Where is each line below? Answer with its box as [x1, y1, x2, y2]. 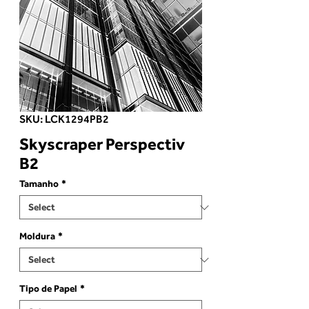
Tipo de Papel [19, 283, 77, 295]
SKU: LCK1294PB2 [19, 112, 109, 126]
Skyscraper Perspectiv [19, 134, 185, 154]
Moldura [19, 230, 55, 242]
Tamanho [19, 178, 59, 190]
